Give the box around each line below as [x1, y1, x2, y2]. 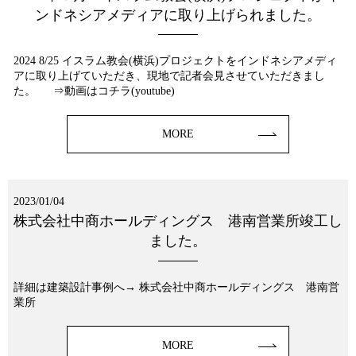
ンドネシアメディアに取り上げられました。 [35, 6, 321, 23]
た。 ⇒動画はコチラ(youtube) [14, 84, 175, 97]
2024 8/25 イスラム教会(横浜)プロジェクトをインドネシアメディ [14, 54, 337, 67]
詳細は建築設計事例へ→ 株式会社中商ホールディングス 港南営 [14, 281, 339, 293]
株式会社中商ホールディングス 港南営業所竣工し [14, 213, 342, 230]
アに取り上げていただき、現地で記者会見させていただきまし [14, 69, 325, 82]
